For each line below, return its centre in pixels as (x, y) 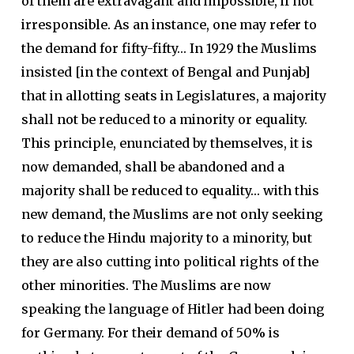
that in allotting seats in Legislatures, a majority (173, 96)
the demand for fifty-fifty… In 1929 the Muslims (169, 48)
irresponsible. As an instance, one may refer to (169, 24)
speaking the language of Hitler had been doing (173, 309)
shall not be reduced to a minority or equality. (164, 119)
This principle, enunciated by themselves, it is (167, 143)
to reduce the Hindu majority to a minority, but (166, 238)
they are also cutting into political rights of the (169, 262)
